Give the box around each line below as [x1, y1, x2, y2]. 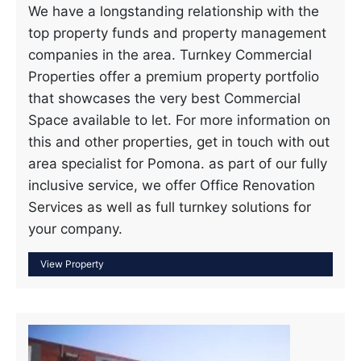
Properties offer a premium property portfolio [28, 68, 319, 85]
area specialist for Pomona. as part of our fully [28, 156, 327, 172]
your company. [28, 221, 122, 237]
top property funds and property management [28, 25, 326, 41]
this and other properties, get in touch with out [28, 134, 330, 150]
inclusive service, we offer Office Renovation [28, 177, 315, 193]
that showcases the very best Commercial [28, 90, 301, 106]
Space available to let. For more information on [28, 112, 330, 128]
